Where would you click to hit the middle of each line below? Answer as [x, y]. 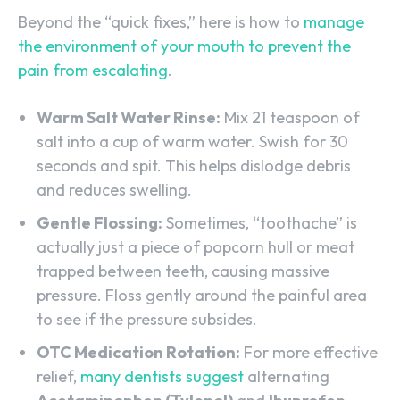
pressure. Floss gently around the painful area [202, 295]
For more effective [309, 352]
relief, [58, 376]
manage [334, 21]
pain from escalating [93, 70]
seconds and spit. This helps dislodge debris [194, 165]
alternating [287, 376]
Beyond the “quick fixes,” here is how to [161, 21]
